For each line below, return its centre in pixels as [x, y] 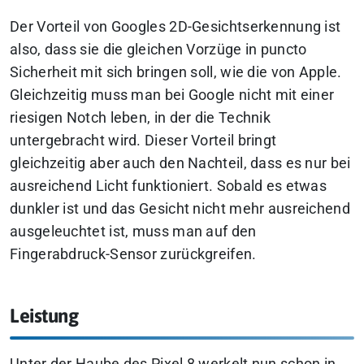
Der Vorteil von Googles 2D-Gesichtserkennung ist [175, 26]
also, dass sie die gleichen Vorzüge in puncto [158, 49]
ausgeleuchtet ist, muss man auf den [133, 231]
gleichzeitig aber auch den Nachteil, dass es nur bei [180, 163]
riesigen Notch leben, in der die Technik [140, 117]
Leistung [44, 315]
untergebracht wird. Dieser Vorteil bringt [143, 140]
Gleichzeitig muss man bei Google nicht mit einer [172, 95]
